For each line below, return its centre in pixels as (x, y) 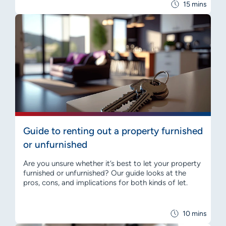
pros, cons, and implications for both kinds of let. (105, 182)
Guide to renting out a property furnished (113, 131)
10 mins (195, 213)
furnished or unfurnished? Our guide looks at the (105, 173)
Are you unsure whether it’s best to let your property (112, 163)
